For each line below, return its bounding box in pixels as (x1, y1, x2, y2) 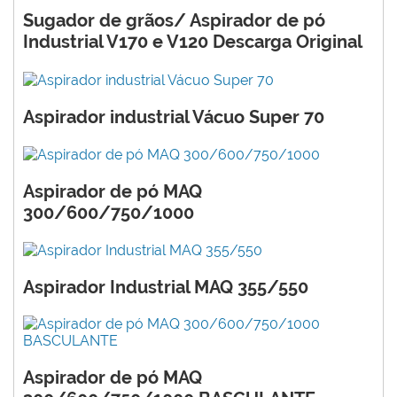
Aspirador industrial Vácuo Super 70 (23, 105, 324, 128)
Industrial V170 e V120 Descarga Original (23, 31, 362, 53)
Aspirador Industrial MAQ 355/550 (23, 276, 308, 299)
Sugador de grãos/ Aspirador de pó (23, 10, 325, 32)
